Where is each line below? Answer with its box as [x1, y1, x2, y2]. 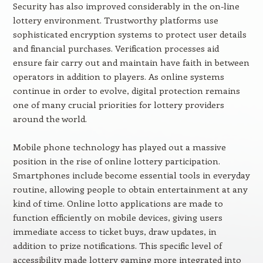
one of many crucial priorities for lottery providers [12, 99, 224, 110]
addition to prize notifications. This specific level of [12, 240, 222, 251]
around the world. [12, 113, 87, 124]
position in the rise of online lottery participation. [12, 155, 220, 167]
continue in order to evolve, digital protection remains [12, 85, 240, 96]
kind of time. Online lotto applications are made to [12, 197, 223, 209]
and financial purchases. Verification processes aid [12, 42, 219, 54]
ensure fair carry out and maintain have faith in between [12, 56, 249, 68]
